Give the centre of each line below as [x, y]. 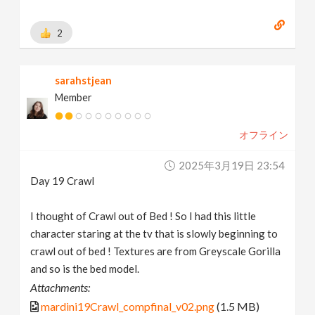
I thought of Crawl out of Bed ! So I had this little [143, 216]
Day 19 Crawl [63, 181]
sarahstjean [84, 81]
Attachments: [60, 288]
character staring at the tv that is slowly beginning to [154, 234]
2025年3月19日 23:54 [231, 166]
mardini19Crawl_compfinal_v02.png [128, 307]
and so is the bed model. [85, 269]
